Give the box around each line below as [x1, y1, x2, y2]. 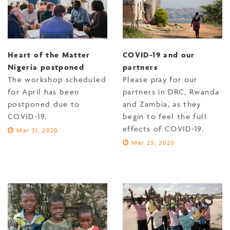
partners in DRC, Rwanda [123, 87, 220, 97]
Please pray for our [123, 74, 198, 85]
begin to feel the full [123, 111, 207, 122]
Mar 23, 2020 [131, 139, 175, 147]
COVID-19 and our [123, 50, 195, 60]
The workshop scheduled [8, 74, 106, 85]
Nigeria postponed [8, 62, 85, 72]
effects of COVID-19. [123, 124, 204, 134]
